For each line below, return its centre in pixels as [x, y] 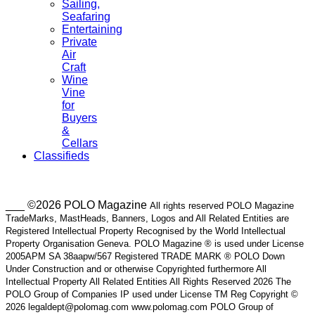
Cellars [80, 143]
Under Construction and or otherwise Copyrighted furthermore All [136, 269]
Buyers [79, 118]
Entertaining [92, 30]
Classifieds [62, 156]
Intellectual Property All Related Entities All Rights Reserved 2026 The [148, 282]
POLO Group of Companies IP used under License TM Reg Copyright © [152, 295]
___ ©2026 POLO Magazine [78, 205]
